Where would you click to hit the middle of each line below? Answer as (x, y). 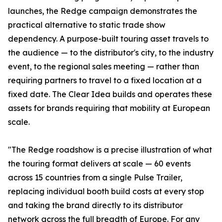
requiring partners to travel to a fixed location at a (105, 80)
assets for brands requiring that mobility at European (109, 108)
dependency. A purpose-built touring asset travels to (108, 38)
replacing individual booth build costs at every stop (106, 191)
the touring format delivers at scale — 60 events (99, 163)
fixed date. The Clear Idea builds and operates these (110, 94)
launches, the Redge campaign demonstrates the (103, 11)
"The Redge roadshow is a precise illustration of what (110, 149)
